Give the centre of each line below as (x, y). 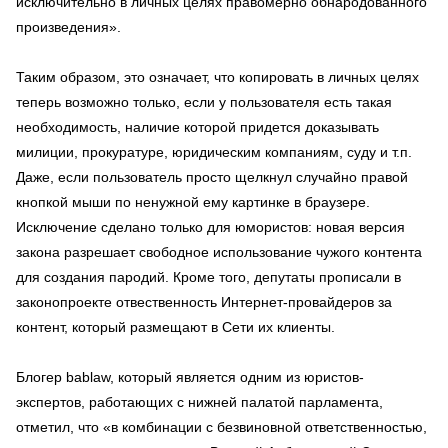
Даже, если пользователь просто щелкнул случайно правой (212, 177)
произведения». (68, 27)
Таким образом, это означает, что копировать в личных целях (217, 77)
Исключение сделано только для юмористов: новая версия (210, 227)
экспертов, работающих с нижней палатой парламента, (199, 402)
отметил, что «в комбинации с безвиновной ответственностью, (221, 427)
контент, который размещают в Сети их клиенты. (175, 327)
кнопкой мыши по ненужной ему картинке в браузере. (193, 202)
